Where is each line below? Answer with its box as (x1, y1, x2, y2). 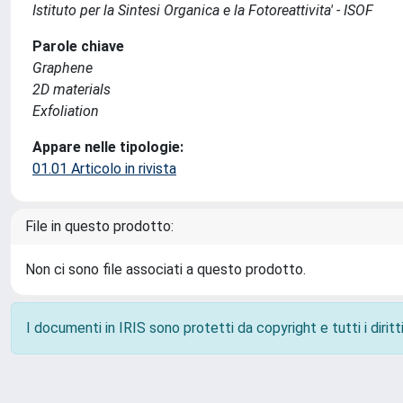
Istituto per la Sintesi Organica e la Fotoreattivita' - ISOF (32, 2, 373, 19)
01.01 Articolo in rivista (32, 160, 176, 177)
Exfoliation (32, 103, 99, 120)
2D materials (32, 81, 111, 98)
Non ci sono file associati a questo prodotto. (25, 261, 306, 278)
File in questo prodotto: (25, 218, 174, 235)
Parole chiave (32, 38, 124, 55)
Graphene (32, 59, 93, 76)
